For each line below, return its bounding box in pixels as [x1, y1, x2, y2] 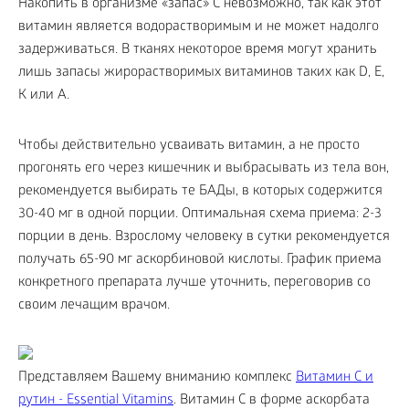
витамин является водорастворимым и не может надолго [18, 19, 379, 37]
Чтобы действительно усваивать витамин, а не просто [18, 138, 360, 155]
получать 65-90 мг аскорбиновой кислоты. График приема [18, 252, 382, 269]
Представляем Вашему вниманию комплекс [18, 370, 296, 387]
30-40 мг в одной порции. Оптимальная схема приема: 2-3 [18, 206, 382, 224]
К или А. [18, 88, 69, 105]
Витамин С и [296, 370, 373, 387]
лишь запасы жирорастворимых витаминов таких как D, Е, [18, 65, 384, 82]
